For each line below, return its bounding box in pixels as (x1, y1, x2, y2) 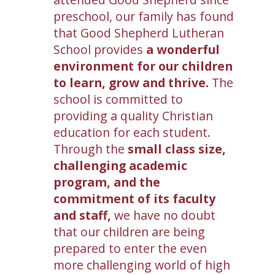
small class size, (128, 141, 226, 157)
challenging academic (53, 157, 187, 174)
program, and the (53, 174, 160, 190)
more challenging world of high (53, 257, 230, 273)
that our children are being (53, 223, 205, 240)
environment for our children (53, 58, 233, 74)
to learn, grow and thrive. (53, 74, 209, 91)
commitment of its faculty (53, 190, 215, 207)
